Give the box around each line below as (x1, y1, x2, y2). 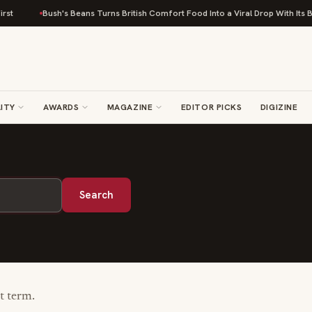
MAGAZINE (107, 102, 153, 113)
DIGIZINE (260, 102, 298, 113)
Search (79, 188, 114, 202)
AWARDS (43, 102, 79, 113)
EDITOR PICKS (180, 102, 242, 113)
